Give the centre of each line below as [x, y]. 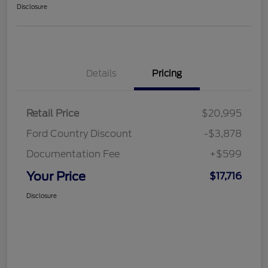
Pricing [167, 73]
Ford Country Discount [79, 133]
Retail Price [53, 113]
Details [101, 73]
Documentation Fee [73, 154]
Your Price [56, 176]
